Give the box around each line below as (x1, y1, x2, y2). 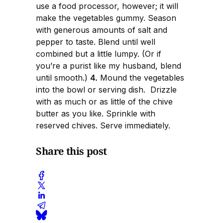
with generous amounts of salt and (36, 25, 167, 35)
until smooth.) (36, 73, 90, 83)
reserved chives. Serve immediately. (36, 120, 170, 131)
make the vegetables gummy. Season (36, 13, 176, 23)
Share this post (36, 144, 107, 158)
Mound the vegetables (98, 73, 184, 83)
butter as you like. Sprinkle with (36, 109, 155, 119)
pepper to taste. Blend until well (36, 37, 155, 47)
